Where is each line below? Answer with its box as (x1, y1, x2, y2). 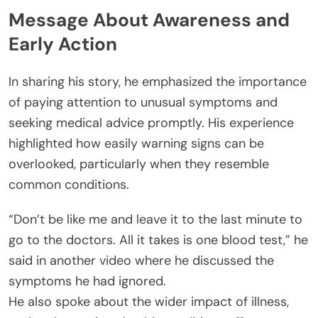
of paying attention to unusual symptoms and (9, 93, 278, 111)
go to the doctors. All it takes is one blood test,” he (9, 231, 308, 248)
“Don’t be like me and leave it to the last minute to (9, 210, 302, 228)
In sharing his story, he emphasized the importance (9, 72, 307, 90)
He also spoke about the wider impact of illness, (9, 292, 289, 310)
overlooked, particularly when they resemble (9, 155, 269, 172)
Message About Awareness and (9, 8, 290, 33)
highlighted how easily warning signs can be (9, 134, 264, 152)
